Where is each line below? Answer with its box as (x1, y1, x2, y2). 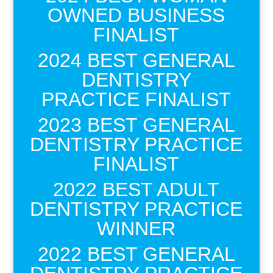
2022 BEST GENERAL (37, 243, 235, 265)
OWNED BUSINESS (48, 4, 225, 26)
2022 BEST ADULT (53, 179, 220, 200)
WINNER (97, 218, 176, 239)
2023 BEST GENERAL (37, 114, 235, 136)
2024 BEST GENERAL (37, 49, 235, 71)
